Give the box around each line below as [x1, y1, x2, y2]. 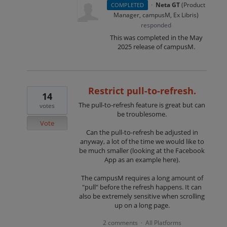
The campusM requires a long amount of [81, 173, 203, 183]
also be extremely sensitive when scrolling [79, 192, 205, 201]
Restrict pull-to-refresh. [88, 85, 196, 97]
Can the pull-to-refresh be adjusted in [86, 128, 198, 137]
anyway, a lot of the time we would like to [80, 137, 204, 146]
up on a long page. [114, 201, 170, 210]
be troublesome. [117, 109, 167, 119]
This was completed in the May [109, 32, 203, 42]
